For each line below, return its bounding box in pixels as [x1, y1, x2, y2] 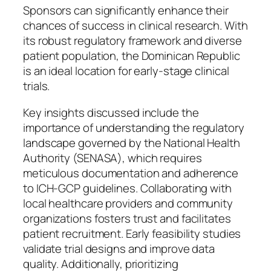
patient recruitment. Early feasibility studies [23, 225, 241, 241]
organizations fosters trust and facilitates [23, 210, 231, 226]
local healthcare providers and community [23, 195, 233, 211]
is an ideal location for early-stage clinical [23, 63, 229, 79]
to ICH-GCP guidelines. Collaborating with [23, 180, 232, 196]
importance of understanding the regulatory [23, 119, 244, 135]
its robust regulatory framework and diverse [23, 33, 242, 49]
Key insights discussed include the [23, 104, 199, 120]
